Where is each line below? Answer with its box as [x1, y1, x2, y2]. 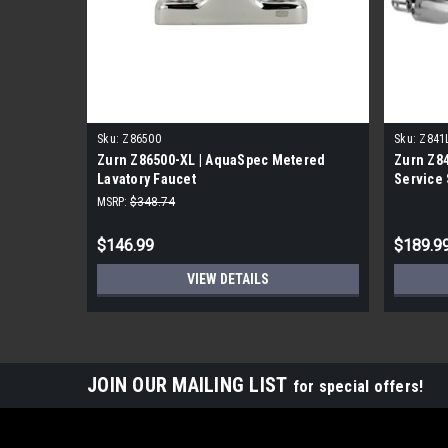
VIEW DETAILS [187, 270, 269, 287]
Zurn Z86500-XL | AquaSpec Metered [97, 151, 326, 168]
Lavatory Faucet [97, 170, 196, 187]
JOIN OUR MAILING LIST [87, 372, 293, 397]
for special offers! [292, 376, 424, 396]
